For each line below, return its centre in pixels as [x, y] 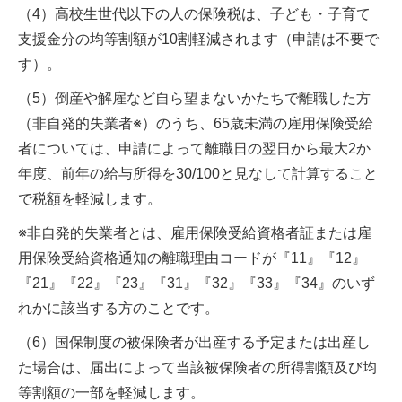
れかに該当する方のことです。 [118, 308]
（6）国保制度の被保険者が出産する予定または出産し [194, 342]
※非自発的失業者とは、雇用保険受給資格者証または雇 [195, 233]
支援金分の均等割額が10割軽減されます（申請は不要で [198, 39]
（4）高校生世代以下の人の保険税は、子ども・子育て [194, 14]
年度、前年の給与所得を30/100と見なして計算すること [198, 174]
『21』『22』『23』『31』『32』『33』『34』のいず [197, 283]
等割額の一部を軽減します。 [111, 393]
